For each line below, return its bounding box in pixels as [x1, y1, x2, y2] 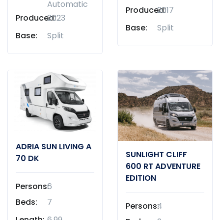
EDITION [126, 172, 156, 184]
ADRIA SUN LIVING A [16, 140, 91, 152]
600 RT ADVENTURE [126, 160, 200, 172]
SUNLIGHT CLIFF [126, 148, 187, 160]
